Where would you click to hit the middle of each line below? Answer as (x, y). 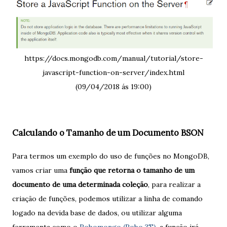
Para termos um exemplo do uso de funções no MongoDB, (111, 156)
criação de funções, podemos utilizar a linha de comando (107, 199)
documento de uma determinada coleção (80, 185)
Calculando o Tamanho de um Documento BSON (108, 133)
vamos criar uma (41, 171)
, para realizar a (174, 185)
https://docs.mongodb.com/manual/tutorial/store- (113, 58)
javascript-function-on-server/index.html (113, 72)
